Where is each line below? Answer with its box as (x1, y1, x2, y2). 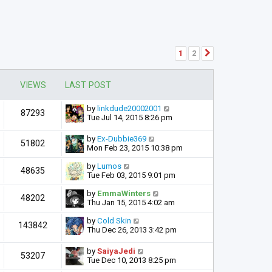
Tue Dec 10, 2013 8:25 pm (87, 256, 176, 265)
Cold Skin (97, 216, 131, 226)
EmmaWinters (97, 189, 151, 199)
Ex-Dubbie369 (97, 134, 146, 144)
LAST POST (65, 80, 111, 91)
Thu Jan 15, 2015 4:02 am (87, 198, 175, 208)
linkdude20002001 (97, 104, 161, 114)
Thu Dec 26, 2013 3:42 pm (87, 225, 177, 235)
